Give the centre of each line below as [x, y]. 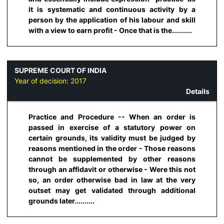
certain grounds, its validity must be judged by [112, 137]
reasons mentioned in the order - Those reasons [112, 148]
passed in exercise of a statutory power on [112, 127]
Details [198, 91]
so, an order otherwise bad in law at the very [112, 179]
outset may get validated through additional [112, 190]
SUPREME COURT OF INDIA [60, 70]
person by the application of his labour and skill [112, 20]
